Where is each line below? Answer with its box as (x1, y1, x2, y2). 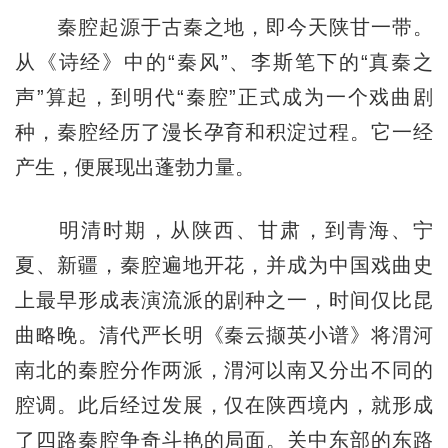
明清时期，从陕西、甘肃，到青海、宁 (14, 218, 434, 241)
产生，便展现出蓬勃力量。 (14, 155, 255, 178)
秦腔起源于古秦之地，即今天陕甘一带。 (14, 15, 434, 38)
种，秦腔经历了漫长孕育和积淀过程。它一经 (14, 120, 434, 143)
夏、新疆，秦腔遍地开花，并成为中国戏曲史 (14, 253, 434, 276)
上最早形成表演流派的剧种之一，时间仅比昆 (14, 288, 434, 311)
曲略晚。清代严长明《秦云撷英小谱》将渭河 (14, 323, 434, 346)
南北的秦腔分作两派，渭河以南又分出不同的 (14, 358, 434, 381)
